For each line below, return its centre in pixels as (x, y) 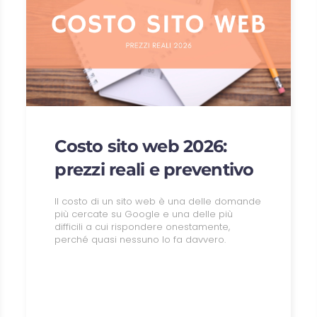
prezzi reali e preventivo (154, 169)
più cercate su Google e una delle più (144, 214)
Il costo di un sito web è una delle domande (158, 201)
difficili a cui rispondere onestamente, (143, 226)
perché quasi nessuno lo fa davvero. (140, 239)
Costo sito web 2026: (141, 146)
